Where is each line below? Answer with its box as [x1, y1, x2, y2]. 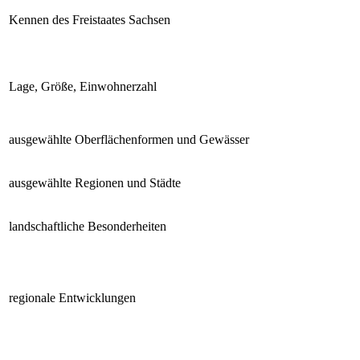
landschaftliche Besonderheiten [9, 219, 166, 233]
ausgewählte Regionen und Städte [9, 175, 181, 190]
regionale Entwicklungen [9, 290, 136, 305]
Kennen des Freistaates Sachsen [9, 12, 170, 27]
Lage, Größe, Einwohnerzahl [9, 79, 157, 93]
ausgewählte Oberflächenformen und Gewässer [9, 132, 249, 146]
